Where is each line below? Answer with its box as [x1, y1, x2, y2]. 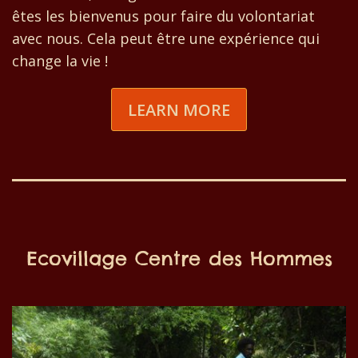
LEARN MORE [128, 98, 230, 121]
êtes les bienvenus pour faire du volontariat [12, 6, 315, 26]
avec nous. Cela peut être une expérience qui [12, 29, 320, 49]
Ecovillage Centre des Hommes [26, 245, 332, 270]
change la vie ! [12, 51, 108, 71]
